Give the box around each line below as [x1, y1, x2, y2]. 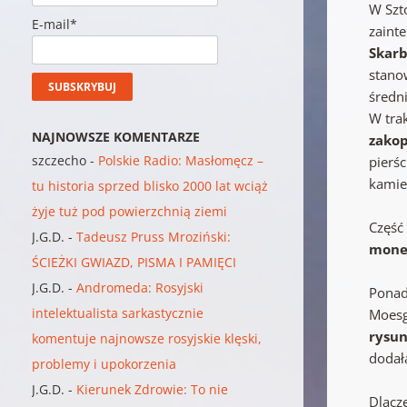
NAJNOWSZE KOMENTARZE [32, 127, 201, 145]
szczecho [32, 151, 87, 169]
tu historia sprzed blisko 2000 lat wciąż [32, 176, 269, 194]
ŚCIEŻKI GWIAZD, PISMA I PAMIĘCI [32, 253, 237, 271]
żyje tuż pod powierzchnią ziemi [32, 202, 228, 220]
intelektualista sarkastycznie [32, 303, 204, 322]
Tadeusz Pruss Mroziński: [76, 227, 232, 245]
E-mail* [32, 15, 78, 34]
